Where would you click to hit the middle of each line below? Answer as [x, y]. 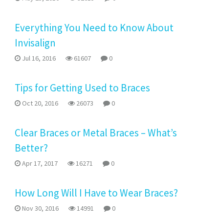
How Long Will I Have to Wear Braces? [96, 193]
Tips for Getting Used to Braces [82, 88]
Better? [31, 148]
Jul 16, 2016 [38, 58]
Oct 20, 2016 [39, 103]
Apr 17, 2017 [39, 163]
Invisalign [35, 43]
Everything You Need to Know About [94, 28]
